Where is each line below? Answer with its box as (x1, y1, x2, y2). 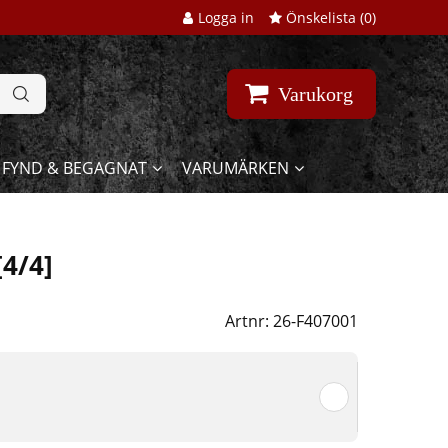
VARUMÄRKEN (181, 157, 289, 180)
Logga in (198, 8, 254, 27)
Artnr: (224, 310, 273, 333)
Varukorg (278, 83, 353, 106)
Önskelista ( (282, 8, 364, 27)
